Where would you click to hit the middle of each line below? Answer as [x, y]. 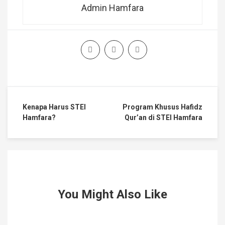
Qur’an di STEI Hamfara [163, 118]
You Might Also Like [113, 194]
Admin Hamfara [113, 8]
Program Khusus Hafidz [162, 107]
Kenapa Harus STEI [54, 107]
